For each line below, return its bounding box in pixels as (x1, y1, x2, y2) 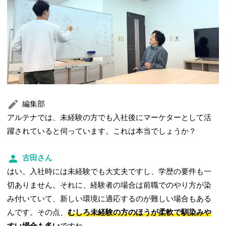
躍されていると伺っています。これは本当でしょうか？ (7, 127, 197, 136)
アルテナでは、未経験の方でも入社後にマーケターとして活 (7, 114, 212, 122)
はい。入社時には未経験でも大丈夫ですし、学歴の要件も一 (7, 167, 212, 176)
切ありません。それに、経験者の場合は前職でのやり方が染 (7, 181, 212, 190)
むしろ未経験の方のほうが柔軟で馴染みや (68, 208, 212, 217)
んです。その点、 (7, 208, 68, 217)
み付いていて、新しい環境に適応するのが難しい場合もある (7, 195, 212, 203)
